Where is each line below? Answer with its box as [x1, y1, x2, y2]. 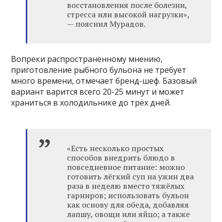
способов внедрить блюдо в [67, 152, 175, 164]
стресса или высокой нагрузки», [67, 9, 190, 20]
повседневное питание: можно [67, 162, 185, 173]
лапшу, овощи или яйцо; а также [67, 209, 190, 220]
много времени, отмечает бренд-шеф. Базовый [11, 75, 197, 87]
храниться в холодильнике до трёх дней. [11, 97, 171, 109]
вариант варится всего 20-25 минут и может [11, 86, 185, 98]
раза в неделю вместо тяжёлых [67, 180, 185, 192]
